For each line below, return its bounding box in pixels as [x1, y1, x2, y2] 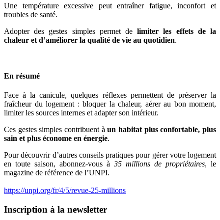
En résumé [4, 72, 40, 81]
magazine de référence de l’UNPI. [4, 168, 110, 177]
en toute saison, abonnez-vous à [4, 160, 114, 168]
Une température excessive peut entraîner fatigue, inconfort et [4, 1, 216, 10]
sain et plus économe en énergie [4, 134, 108, 143]
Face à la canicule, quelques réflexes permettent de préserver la [4, 91, 216, 100]
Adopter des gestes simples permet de [4, 27, 137, 35]
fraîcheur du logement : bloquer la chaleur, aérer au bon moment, [4, 100, 216, 109]
